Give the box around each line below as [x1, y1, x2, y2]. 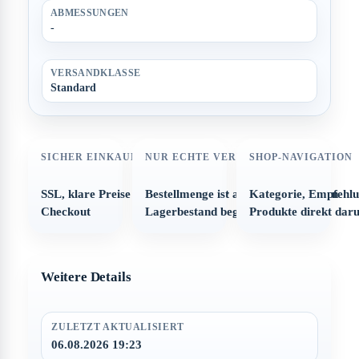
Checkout [40, 205, 91, 219]
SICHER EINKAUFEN [40, 151, 152, 163]
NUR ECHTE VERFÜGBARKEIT [144, 151, 309, 163]
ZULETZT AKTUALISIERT [51, 321, 184, 333]
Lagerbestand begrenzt [144, 205, 266, 219]
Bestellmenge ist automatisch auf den [144, 188, 338, 201]
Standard [50, 81, 96, 95]
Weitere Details [40, 269, 131, 285]
